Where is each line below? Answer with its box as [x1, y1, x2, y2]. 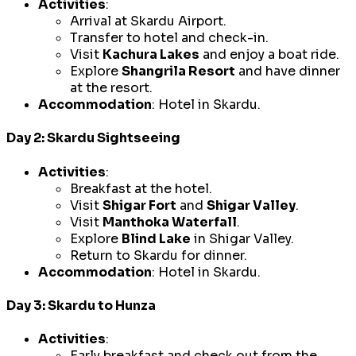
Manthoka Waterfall [103, 213, 237, 230]
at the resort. [70, 79, 153, 97]
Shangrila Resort [122, 63, 235, 80]
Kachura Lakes [103, 46, 199, 64]
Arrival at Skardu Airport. [70, 13, 226, 30]
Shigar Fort [103, 196, 176, 214]
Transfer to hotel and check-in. [70, 29, 269, 47]
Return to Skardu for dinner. [70, 246, 247, 264]
